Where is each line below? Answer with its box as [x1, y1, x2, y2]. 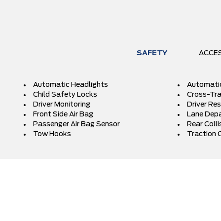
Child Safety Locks [33, 91, 97, 98]
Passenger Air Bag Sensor [33, 121, 120, 128]
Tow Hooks [33, 131, 71, 138]
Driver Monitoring [33, 101, 90, 108]
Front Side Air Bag [33, 111, 93, 118]
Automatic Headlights [33, 81, 108, 88]
